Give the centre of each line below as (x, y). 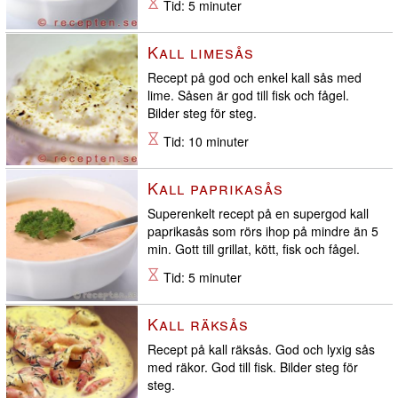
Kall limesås (201, 52)
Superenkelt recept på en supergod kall (258, 214)
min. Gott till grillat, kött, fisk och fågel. (254, 249)
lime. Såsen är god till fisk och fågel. (248, 96)
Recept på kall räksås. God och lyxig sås (261, 350)
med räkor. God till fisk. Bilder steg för (253, 367)
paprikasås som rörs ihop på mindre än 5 (263, 231)
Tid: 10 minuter (204, 142)
